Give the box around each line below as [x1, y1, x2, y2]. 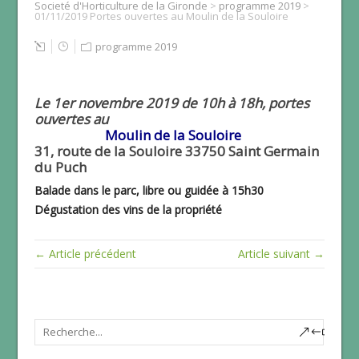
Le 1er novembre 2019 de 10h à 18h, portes [34, 93, 309, 112]
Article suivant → [238, 245, 325, 261]
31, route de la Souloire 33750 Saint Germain [34, 141, 319, 160]
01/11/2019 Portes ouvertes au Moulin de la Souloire [34, 8, 288, 23]
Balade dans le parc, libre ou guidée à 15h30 [34, 182, 264, 198]
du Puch [34, 157, 87, 176]
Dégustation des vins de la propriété [34, 201, 222, 217]
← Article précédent [34, 245, 136, 261]
